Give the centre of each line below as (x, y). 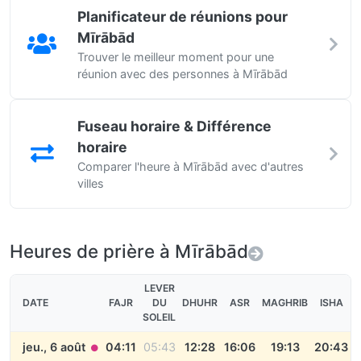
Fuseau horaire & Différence (174, 126)
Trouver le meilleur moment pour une (176, 57)
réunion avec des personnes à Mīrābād (183, 74)
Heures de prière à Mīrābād (129, 251)
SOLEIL (159, 317)
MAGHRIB (285, 303)
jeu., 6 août (56, 347)
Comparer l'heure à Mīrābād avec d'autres (191, 166)
